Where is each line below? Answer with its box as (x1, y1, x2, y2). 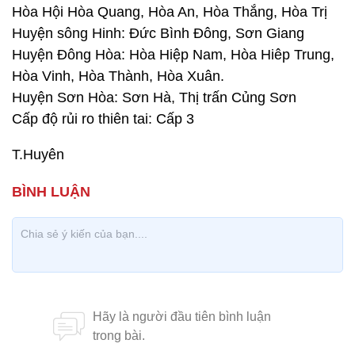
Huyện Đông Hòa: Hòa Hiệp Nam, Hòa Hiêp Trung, (12, 47, 334, 63)
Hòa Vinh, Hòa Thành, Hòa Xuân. (12, 68, 224, 84)
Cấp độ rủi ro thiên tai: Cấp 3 (12, 111, 198, 127)
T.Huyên (12, 147, 64, 162)
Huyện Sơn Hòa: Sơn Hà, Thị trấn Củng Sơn (12, 90, 296, 105)
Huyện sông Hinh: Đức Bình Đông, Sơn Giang (12, 25, 304, 41)
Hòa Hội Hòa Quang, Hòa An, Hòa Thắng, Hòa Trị (12, 4, 327, 20)
